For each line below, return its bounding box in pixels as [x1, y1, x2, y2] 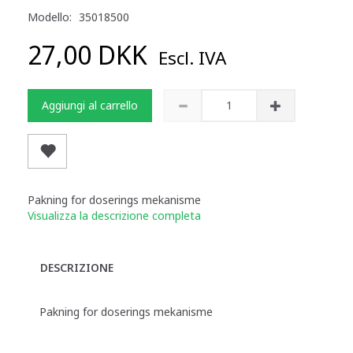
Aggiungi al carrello [42, 97, 138, 113]
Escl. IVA [154, 45, 226, 70]
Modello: [28, 9, 75, 24]
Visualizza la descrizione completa [28, 207, 201, 223]
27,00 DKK [28, 37, 154, 72]
